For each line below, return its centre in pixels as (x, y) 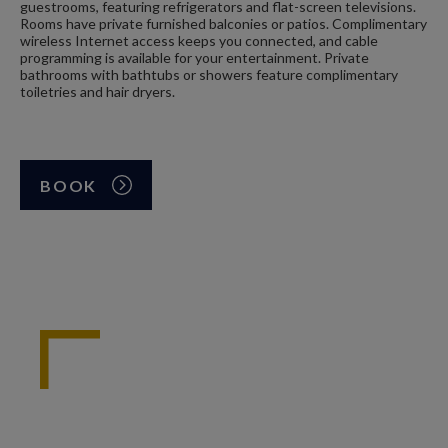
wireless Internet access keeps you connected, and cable (199, 40)
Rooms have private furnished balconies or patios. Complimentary (223, 23)
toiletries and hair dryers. (97, 91)
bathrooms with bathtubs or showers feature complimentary (209, 74)
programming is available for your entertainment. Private (194, 57)
